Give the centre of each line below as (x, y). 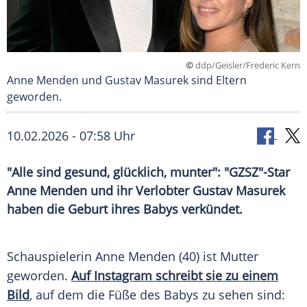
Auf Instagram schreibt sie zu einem (175, 276)
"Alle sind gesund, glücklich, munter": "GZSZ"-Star (148, 172)
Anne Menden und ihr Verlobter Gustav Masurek (146, 191)
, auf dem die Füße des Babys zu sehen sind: (157, 295)
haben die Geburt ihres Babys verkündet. (125, 209)
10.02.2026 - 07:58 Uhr (71, 136)
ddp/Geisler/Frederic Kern (247, 65)
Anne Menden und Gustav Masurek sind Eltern (127, 81)
